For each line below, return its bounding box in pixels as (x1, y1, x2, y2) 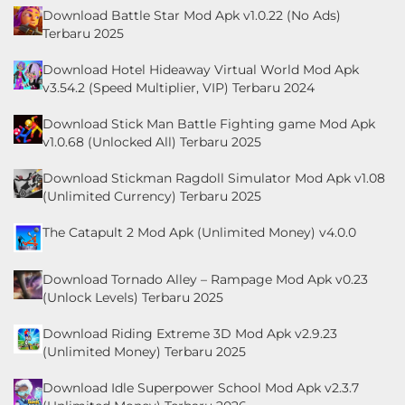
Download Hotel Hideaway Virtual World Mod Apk (42, 61, 359, 78)
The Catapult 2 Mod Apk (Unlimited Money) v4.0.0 (42, 223, 356, 240)
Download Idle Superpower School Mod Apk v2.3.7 (42, 379, 359, 396)
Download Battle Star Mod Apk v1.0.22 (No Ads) (42, 6, 341, 24)
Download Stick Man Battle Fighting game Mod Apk (42, 115, 375, 132)
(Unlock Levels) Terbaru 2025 (42, 288, 223, 306)
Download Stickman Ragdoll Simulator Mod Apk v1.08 (42, 169, 385, 186)
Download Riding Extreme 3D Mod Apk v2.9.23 (42, 325, 337, 342)
